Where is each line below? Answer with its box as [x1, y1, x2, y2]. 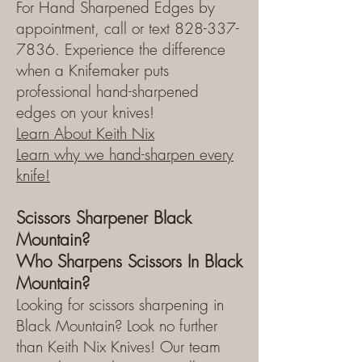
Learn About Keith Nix [16, 123, 154, 144]
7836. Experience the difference [16, 39, 225, 60]
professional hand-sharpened [16, 81, 199, 102]
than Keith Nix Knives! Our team [16, 336, 221, 357]
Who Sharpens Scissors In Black [16, 250, 242, 272]
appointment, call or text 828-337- [16, 18, 239, 39]
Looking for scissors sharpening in [16, 294, 224, 315]
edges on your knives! [16, 102, 154, 123]
